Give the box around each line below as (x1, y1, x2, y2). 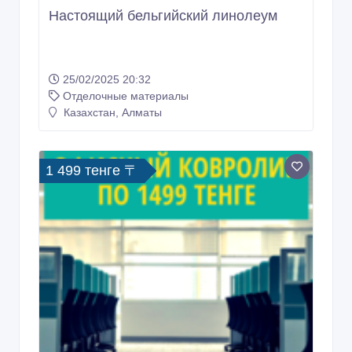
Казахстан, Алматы (60, 79, 162, 93)
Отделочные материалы (63, 63, 189, 76)
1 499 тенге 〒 (46, 136, 138, 152)
